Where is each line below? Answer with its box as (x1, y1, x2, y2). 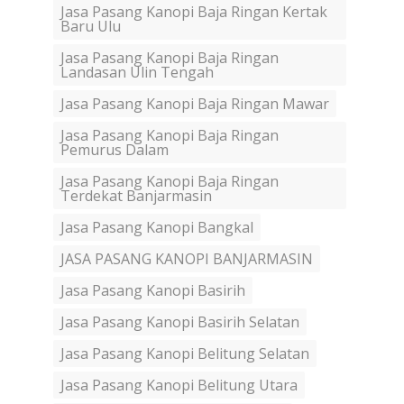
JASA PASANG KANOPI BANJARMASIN (60, 249, 313, 270)
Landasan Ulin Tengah (60, 62, 214, 83)
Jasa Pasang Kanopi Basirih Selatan (60, 312, 299, 333)
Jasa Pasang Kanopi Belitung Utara (60, 375, 298, 396)
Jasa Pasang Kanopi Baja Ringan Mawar (60, 94, 329, 115)
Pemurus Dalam (60, 140, 169, 161)
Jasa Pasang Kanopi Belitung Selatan (60, 344, 309, 364)
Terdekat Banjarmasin (60, 186, 212, 207)
